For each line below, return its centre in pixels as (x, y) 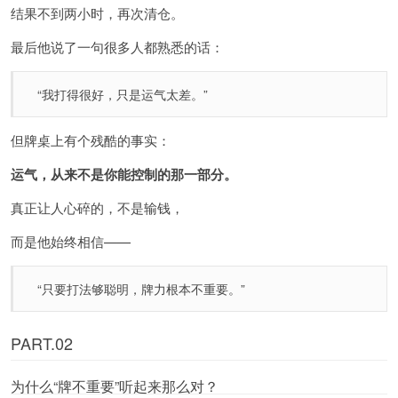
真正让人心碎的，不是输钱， (97, 208)
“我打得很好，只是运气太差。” (123, 95)
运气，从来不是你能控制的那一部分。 (124, 175)
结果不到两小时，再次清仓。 (97, 13)
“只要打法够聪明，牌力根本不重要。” (141, 289)
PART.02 (42, 343)
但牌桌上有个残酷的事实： (91, 140)
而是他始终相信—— (71, 242)
